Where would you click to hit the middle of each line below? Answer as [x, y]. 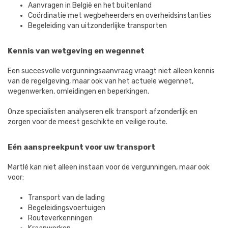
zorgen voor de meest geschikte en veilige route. [88, 122]
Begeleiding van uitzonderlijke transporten [97, 26]
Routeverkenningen [60, 218]
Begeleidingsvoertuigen [67, 208]
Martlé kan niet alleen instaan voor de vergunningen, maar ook [109, 167]
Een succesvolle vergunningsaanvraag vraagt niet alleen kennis [111, 71]
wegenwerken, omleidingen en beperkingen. [78, 91]
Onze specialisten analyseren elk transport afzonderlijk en [103, 112]
